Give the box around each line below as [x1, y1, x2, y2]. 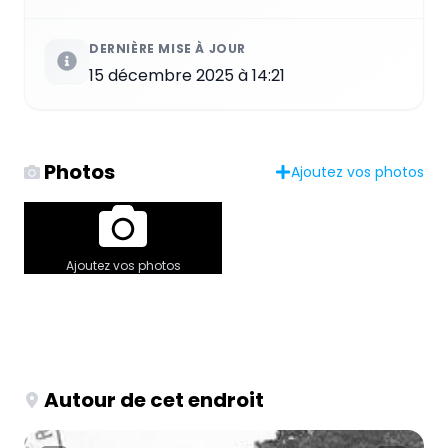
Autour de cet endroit [44, 385, 264, 414]
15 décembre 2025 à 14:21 [89, 63, 285, 87]
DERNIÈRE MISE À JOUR [89, 39, 246, 57]
